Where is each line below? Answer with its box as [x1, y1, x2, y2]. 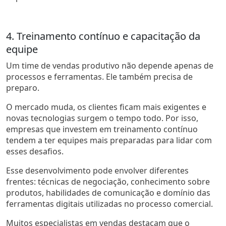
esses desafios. [6, 145, 64, 157]
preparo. [6, 82, 39, 93]
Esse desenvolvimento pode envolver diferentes [6, 164, 189, 176]
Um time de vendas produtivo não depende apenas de [6, 60, 213, 71]
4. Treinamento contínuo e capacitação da [6, 29, 200, 43]
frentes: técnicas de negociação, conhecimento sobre [6, 176, 210, 187]
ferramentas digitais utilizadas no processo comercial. [6, 198, 213, 209]
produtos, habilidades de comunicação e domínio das [6, 187, 210, 198]
